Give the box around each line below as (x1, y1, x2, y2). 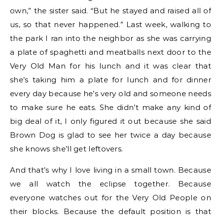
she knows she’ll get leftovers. (10, 144, 123, 153)
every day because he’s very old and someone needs (10, 89, 211, 98)
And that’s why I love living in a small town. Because (10, 165, 211, 175)
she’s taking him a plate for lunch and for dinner (10, 75, 211, 84)
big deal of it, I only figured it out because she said (10, 116, 211, 126)
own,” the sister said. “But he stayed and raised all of (10, 6, 211, 15)
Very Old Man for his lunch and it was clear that (10, 61, 211, 71)
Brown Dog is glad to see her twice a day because (10, 130, 211, 140)
